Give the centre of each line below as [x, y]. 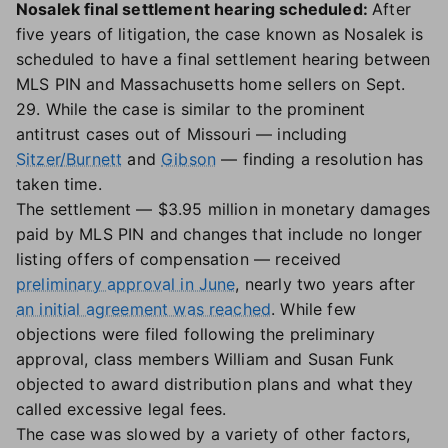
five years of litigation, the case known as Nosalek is [220, 34]
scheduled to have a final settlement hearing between [223, 59]
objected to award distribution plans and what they [215, 384]
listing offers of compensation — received [179, 259]
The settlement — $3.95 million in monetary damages [223, 209]
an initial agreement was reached [144, 309]
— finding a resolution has [320, 159]
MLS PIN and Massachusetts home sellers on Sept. [211, 84]
